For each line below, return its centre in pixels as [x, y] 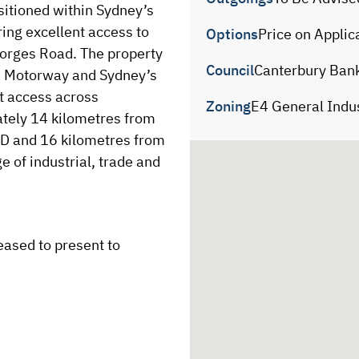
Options [232, 34]
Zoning [228, 107]
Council [230, 71]
